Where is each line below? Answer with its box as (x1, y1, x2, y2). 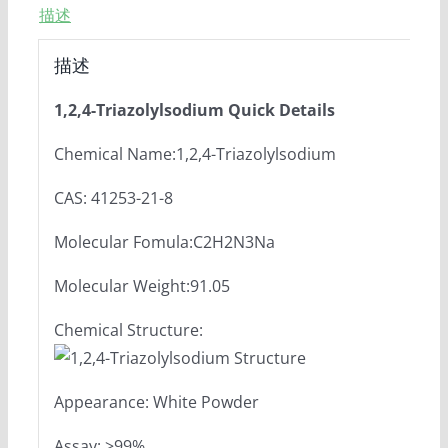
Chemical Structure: (53, 318, 203, 341)
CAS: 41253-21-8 (53, 186, 173, 209)
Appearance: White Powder (53, 390, 259, 413)
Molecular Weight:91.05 (53, 274, 230, 297)
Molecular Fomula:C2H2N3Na (53, 230, 275, 253)
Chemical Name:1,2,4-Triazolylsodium (53, 142, 336, 165)
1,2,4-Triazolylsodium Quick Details (53, 98, 335, 121)
